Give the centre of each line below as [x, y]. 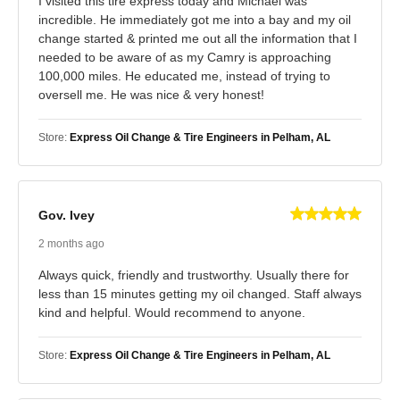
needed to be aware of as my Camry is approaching [185, 57]
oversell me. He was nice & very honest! [151, 94]
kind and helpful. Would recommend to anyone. [172, 312]
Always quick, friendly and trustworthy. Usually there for [194, 275]
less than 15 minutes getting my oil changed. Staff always [200, 293]
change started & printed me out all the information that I [198, 38]
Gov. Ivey [67, 216]
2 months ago [71, 243]
